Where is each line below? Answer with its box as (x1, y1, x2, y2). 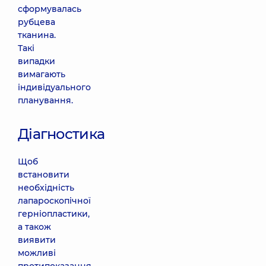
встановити (18, 169, 69, 180)
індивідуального (18, 82, 91, 93)
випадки (18, 56, 55, 66)
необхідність (18, 182, 74, 193)
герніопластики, (18, 208, 90, 219)
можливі (18, 248, 56, 258)
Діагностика (18, 125, 108, 142)
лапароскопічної (18, 195, 91, 206)
